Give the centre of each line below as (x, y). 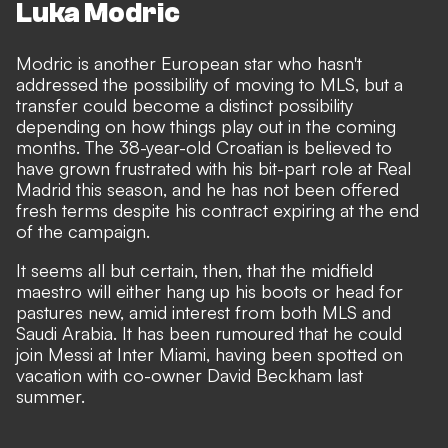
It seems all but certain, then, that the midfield (194, 269)
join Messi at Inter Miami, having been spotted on (209, 353)
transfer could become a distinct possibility (184, 104)
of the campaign (81, 230)
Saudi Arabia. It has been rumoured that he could (209, 332)
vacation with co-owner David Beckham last (189, 374)
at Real (382, 167)
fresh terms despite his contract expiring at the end (217, 209)
